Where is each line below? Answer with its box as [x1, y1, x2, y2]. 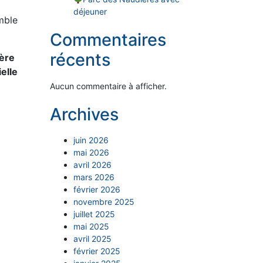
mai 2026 [73, 147, 109, 158]
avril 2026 [73, 160, 112, 170]
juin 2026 [73, 135, 109, 146]
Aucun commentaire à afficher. [50, 80, 167, 91]
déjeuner [73, 6, 107, 17]
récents [50, 49, 110, 70]
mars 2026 [73, 172, 114, 183]
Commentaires [50, 29, 166, 50]
